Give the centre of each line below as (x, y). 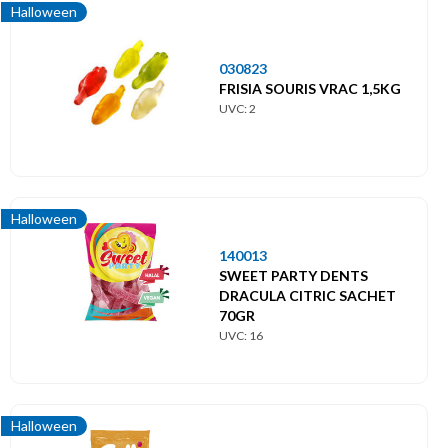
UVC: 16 (241, 335)
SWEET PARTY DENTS (293, 275)
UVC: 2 (237, 108)
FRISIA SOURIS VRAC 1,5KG (310, 88)
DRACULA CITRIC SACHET (307, 295)
